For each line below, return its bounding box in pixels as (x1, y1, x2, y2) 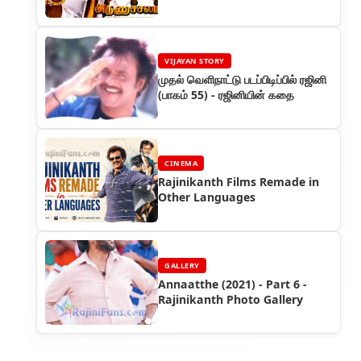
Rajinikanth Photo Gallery (158, 292, 303, 308)
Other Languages (158, 189, 255, 205)
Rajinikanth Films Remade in (158, 174, 319, 190)
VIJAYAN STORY (164, 56, 225, 67)
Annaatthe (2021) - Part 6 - (158, 276, 307, 293)
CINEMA (164, 158, 197, 169)
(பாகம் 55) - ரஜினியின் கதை (158, 87, 294, 103)
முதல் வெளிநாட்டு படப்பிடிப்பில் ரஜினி (158, 72, 326, 88)
